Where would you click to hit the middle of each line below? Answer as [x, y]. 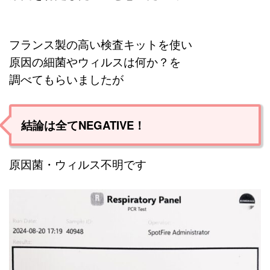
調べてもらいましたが [66, 79]
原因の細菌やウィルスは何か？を [95, 62]
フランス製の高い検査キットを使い [101, 44]
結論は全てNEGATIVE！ [83, 125]
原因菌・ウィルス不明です [78, 164]
